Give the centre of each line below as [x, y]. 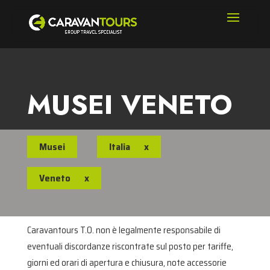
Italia [119, 147]
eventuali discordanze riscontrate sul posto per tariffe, [130, 246]
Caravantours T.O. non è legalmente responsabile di [124, 230]
